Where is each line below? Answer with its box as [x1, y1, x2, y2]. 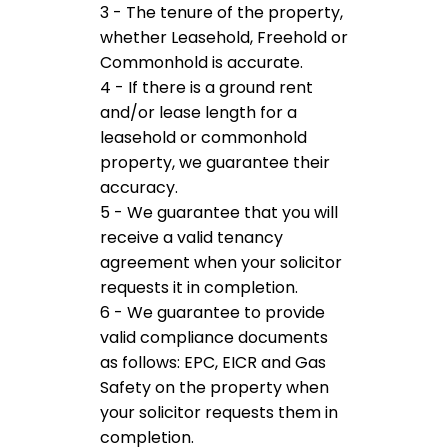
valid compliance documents [100, 326, 328, 349]
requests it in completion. [100, 276, 298, 299]
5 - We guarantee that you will [100, 201, 338, 224]
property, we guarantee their [100, 151, 330, 174]
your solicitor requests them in [100, 401, 338, 424]
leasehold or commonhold [100, 126, 307, 149]
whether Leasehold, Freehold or [100, 26, 348, 49]
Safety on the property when [100, 376, 329, 399]
